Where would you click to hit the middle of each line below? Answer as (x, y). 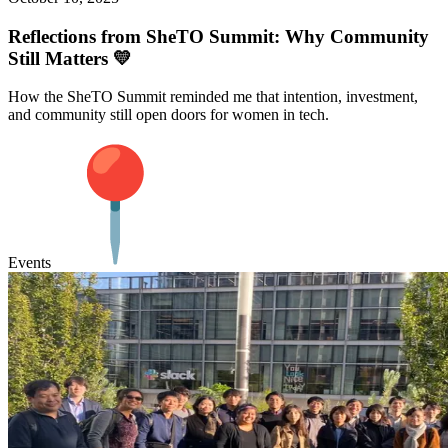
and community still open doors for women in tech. (168, 115)
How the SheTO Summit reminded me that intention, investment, (213, 97)
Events (29, 263)
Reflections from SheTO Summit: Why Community (218, 36)
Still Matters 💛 (70, 58)
